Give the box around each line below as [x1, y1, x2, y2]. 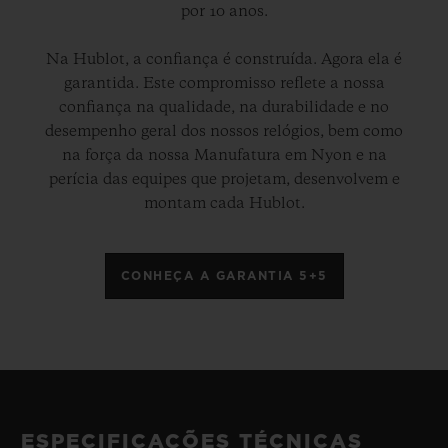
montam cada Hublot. [143, 195, 305, 212]
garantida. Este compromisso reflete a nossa [63, 75, 385, 92]
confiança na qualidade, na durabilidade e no [59, 99, 389, 116]
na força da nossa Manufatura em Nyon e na [61, 147, 387, 164]
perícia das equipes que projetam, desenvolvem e [48, 171, 400, 188]
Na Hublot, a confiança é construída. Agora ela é [46, 51, 402, 68]
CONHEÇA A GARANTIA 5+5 [120, 269, 328, 282]
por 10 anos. [180, 3, 268, 20]
